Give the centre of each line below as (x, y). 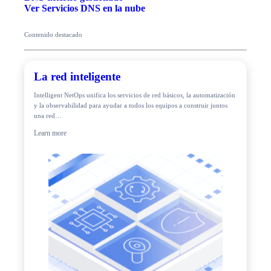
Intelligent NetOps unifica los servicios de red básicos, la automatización (135, 95)
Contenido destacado (53, 34)
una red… (48, 116)
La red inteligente (77, 77)
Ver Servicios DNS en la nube (85, 8)
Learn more (50, 133)
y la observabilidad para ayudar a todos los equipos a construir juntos (131, 105)
